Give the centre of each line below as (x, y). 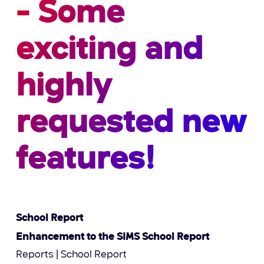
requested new (131, 124)
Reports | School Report (72, 255)
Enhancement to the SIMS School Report (113, 237)
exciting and (109, 51)
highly (63, 88)
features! (85, 161)
